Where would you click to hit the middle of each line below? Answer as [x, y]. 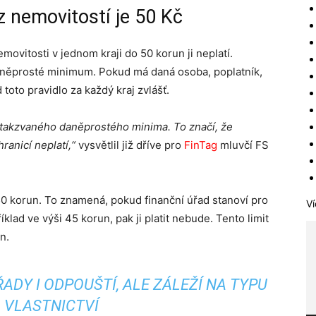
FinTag [201, 145]
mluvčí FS [243, 145]
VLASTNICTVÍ [51, 306]
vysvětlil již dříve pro [131, 145]
